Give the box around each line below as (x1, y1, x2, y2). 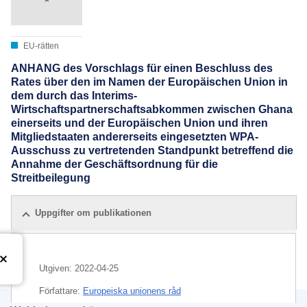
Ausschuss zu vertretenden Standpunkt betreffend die (11, 145, 293, 157)
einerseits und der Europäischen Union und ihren (11, 117, 268, 130)
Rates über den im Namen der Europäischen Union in (11, 76, 288, 88)
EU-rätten (21, 41, 59, 51)
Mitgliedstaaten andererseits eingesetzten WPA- (11, 131, 258, 143)
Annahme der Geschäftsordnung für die (11, 158, 218, 171)
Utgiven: (39, 262, 75, 273)
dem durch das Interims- (11, 90, 137, 102)
